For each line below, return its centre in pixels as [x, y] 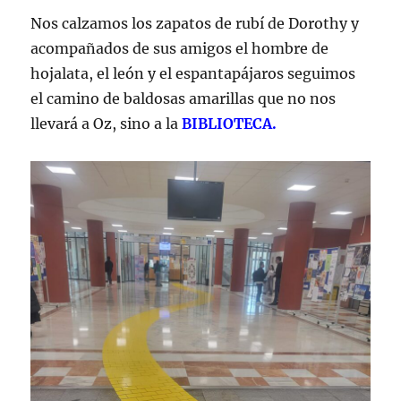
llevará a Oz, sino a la [105, 124]
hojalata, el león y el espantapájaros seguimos [193, 74]
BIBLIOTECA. [228, 124]
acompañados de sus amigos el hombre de [180, 49]
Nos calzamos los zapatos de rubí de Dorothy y [195, 24]
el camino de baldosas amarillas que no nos [183, 99]
